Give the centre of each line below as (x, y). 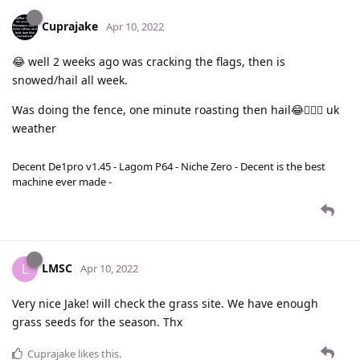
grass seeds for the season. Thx (97, 322)
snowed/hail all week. (70, 80)
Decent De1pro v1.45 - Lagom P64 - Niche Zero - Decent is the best (169, 167)
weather (34, 129)
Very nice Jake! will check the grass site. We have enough (165, 304)
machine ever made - (62, 182)
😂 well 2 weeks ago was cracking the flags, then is (149, 62)
